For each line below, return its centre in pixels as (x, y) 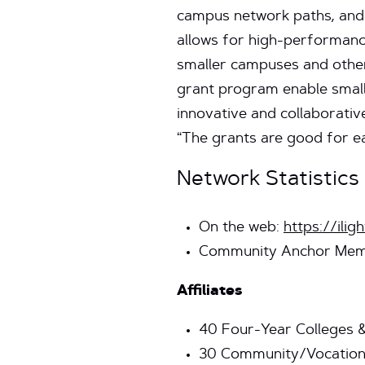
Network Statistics (268, 180)
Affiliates (209, 292)
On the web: (241, 228)
